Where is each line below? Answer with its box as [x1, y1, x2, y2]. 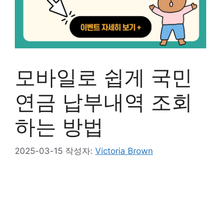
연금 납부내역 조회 [15, 89, 192, 114]
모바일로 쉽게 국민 [15, 65, 192, 90]
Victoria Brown [95, 146, 153, 156]
